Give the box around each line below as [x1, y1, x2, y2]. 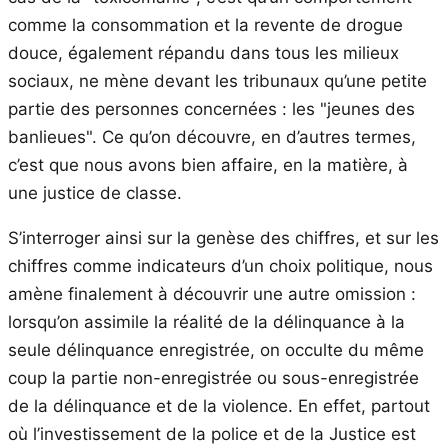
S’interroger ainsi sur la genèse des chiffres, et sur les [8, 227, 439, 248]
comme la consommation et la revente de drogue [8, 14, 403, 35]
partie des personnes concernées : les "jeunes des [8, 98, 415, 119]
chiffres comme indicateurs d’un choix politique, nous [8, 255, 433, 276]
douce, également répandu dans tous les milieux [8, 42, 399, 63]
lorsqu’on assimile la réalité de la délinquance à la [8, 311, 405, 332]
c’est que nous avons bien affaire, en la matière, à [8, 154, 408, 175]
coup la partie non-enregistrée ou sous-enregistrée [8, 367, 419, 388]
